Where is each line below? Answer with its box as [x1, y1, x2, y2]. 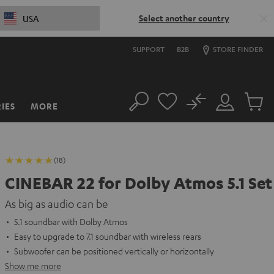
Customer [214, 102, 252, 113]
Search [128, 102, 154, 113]
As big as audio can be [5, 197, 108, 210]
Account [214, 117, 246, 128]
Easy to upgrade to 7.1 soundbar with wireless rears [14, 231, 201, 242]
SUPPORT [133, 44, 165, 54]
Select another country [138, 12, 229, 24]
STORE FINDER [211, 44, 263, 54]
